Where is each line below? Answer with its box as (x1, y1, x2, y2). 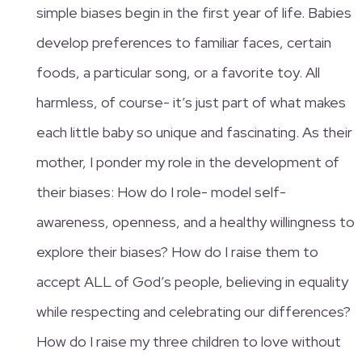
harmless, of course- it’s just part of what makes (36, 92, 346, 112)
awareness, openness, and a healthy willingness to (36, 212, 355, 231)
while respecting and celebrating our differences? (36, 301, 351, 321)
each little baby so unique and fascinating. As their (36, 122, 352, 141)
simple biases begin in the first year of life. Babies (36, 2, 351, 22)
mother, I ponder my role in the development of (36, 152, 339, 171)
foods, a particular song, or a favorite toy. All (36, 62, 320, 82)
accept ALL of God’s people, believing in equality (36, 271, 348, 291)
